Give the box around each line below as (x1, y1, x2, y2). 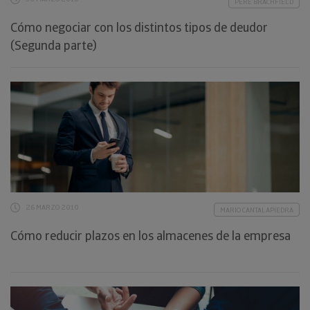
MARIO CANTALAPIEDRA (220, 206, 293, 215)
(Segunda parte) (10, 37, 97, 53)
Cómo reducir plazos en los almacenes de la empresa (10, 228, 291, 244)
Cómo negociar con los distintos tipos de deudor (10, 19, 268, 35)
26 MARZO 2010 (26, 203, 79, 212)
